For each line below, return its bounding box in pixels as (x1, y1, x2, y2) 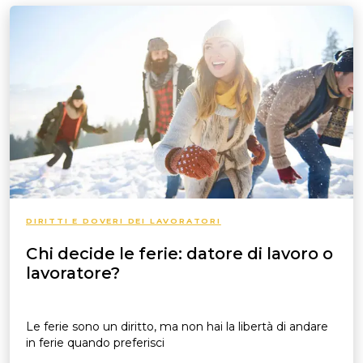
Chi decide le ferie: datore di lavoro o (26, 244, 333, 263)
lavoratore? (26, 263, 120, 283)
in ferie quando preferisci (26, 335, 164, 350)
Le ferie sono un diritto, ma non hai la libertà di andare (26, 319, 328, 334)
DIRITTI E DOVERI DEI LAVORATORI (26, 216, 221, 225)
